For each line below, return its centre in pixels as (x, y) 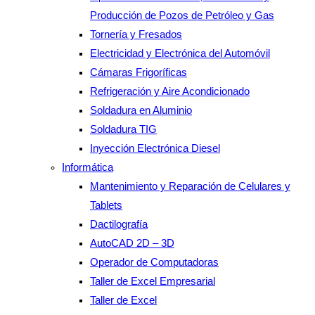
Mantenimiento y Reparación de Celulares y (190, 186)
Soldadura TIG (123, 129)
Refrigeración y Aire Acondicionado (170, 91)
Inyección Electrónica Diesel (155, 148)
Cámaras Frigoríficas (139, 72)
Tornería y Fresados (136, 34)
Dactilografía (119, 224)
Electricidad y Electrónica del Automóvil (180, 53)
